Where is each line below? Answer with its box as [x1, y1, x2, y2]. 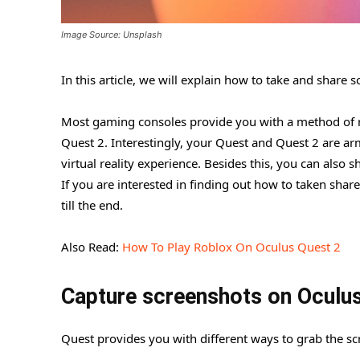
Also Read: [61, 239, 122, 256]
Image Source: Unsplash [61, 29, 162, 41]
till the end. [61, 197, 123, 214]
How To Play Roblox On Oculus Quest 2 [122, 239, 341, 256]
